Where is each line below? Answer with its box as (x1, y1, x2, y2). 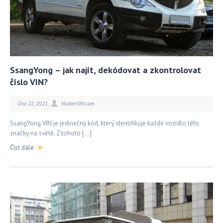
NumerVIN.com (61, 100, 94, 107)
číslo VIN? (10, 76, 48, 88)
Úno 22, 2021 (17, 100, 49, 107)
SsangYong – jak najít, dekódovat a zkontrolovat (10, 64, 201, 76)
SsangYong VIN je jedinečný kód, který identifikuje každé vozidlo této (10, 118, 199, 127)
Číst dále (10, 143, 34, 152)
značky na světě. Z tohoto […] (10, 128, 92, 137)
